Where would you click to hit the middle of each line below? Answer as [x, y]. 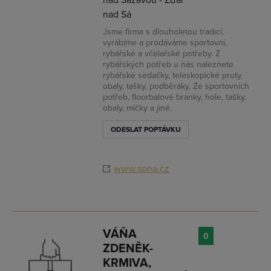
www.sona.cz [142, 169]
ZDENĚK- [128, 249]
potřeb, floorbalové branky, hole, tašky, [175, 97]
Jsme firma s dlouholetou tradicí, [163, 32]
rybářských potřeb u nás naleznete [168, 64]
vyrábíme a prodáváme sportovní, [165, 43]
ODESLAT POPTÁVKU [146, 130]
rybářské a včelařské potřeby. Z [162, 54]
